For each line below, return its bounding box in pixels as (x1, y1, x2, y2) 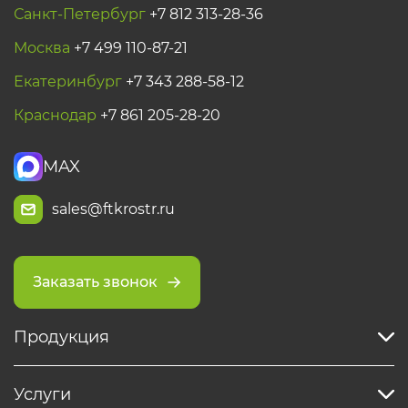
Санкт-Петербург (14, 5, 149, 23)
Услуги (14, 384, 71, 404)
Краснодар (14, 107, 97, 124)
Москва (14, 39, 74, 56)
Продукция (14, 327, 109, 347)
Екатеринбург (14, 73, 126, 90)
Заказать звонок (33, 273, 158, 291)
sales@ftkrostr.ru (52, 200, 175, 218)
